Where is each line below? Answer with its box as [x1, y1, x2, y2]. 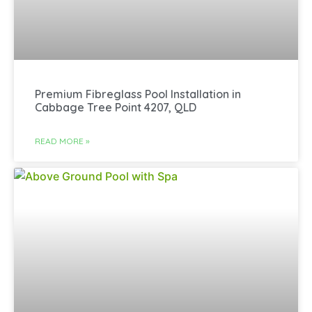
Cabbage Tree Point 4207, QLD [35, 100, 196, 115]
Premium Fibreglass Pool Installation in [35, 87, 241, 102]
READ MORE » [35, 136, 90, 147]
